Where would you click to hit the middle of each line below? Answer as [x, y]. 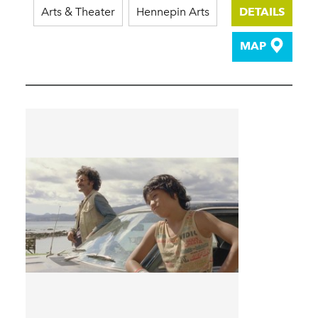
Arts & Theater [78, 12]
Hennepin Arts [173, 12]
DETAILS [262, 12]
